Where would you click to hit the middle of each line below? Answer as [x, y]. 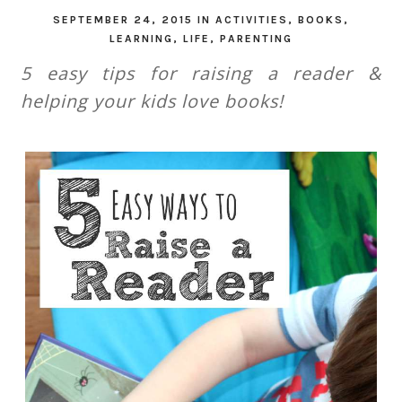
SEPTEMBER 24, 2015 [125, 19]
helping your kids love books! [153, 100]
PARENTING [256, 38]
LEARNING [141, 38]
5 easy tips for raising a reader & [201, 73]
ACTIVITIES [251, 19]
